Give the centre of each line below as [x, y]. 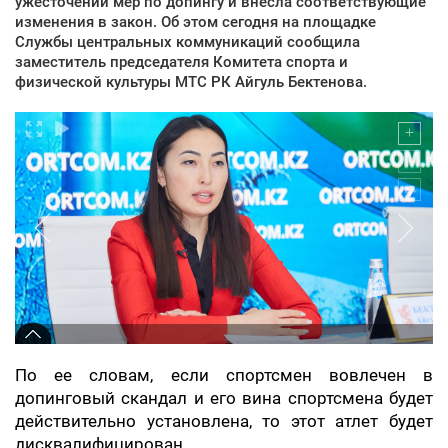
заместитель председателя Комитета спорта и [181, 61]
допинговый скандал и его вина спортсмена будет [224, 398]
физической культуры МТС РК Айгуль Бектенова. [191, 81]
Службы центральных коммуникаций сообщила [187, 41]
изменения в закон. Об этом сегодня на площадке [195, 21]
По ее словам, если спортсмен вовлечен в [224, 375]
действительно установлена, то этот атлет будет [224, 421]
